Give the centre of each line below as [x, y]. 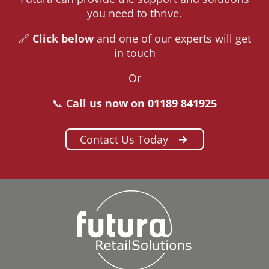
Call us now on [107, 103]
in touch [134, 53]
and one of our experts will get [172, 38]
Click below [63, 38]
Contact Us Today [124, 139]
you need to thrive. [134, 13]
